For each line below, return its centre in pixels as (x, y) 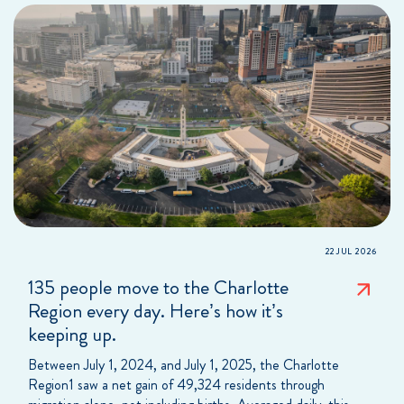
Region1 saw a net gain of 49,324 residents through (176, 384)
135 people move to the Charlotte (158, 287)
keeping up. (72, 334)
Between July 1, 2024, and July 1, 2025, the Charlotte (184, 364)
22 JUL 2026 (350, 251)
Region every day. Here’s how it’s (156, 310)
